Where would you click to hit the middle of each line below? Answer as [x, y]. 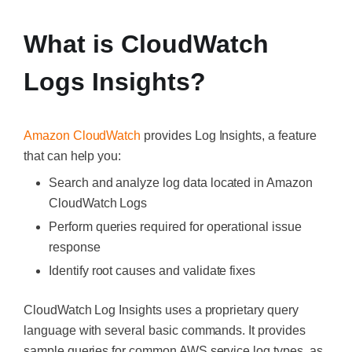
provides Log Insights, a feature [229, 136]
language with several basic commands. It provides [165, 330]
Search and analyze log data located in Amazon [181, 183]
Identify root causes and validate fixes [152, 271]
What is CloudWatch [146, 44]
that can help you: [73, 156]
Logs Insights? [115, 82]
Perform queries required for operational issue [175, 227]
